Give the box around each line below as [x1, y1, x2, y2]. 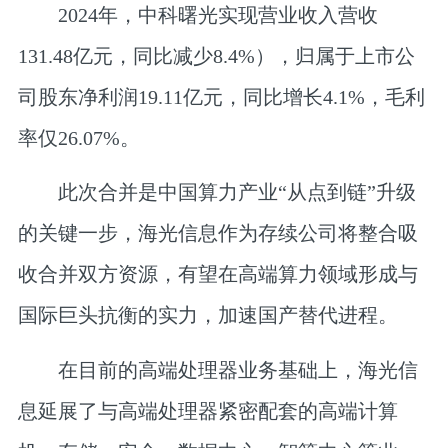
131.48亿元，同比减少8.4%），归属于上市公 [17, 44, 415, 67]
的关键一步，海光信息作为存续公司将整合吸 [17, 222, 418, 245]
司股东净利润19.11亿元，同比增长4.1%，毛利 [17, 85, 425, 108]
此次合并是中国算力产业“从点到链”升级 [17, 181, 416, 204]
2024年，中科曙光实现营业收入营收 [17, 3, 378, 26]
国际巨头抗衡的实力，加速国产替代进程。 [17, 304, 398, 327]
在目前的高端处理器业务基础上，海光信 [17, 358, 418, 381]
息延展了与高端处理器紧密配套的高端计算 [17, 399, 398, 422]
